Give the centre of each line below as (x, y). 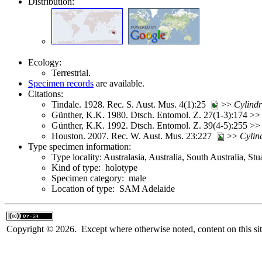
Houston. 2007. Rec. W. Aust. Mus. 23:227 (134, 136)
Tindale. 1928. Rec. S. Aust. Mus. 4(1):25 (131, 104)
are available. (119, 83)
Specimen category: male (99, 178)
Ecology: (45, 62)
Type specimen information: (80, 146)
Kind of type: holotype (94, 167)
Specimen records (61, 83)
